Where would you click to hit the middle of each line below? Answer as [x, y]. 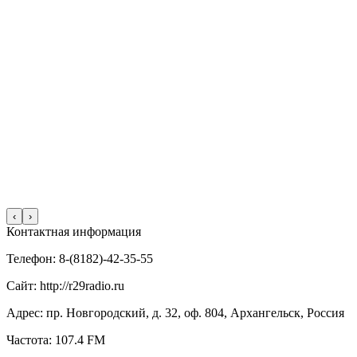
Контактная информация [74, 232]
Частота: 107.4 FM [56, 340]
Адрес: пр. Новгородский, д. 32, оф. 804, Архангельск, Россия [175, 313]
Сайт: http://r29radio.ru [65, 286]
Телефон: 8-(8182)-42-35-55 [80, 259]
